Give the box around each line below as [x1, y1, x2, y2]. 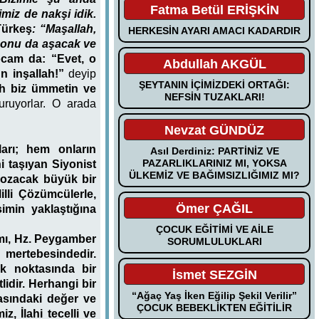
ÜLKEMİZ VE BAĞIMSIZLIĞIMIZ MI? [129, 169, 300, 181]
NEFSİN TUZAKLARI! [164, 90, 265, 103]
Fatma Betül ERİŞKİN [150, 2, 279, 17]
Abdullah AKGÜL [162, 56, 266, 71]
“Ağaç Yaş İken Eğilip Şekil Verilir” [132, 289, 298, 301]
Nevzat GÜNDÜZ [164, 122, 265, 137]
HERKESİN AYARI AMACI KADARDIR [128, 24, 301, 36]
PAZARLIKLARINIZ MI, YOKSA [142, 157, 287, 169]
